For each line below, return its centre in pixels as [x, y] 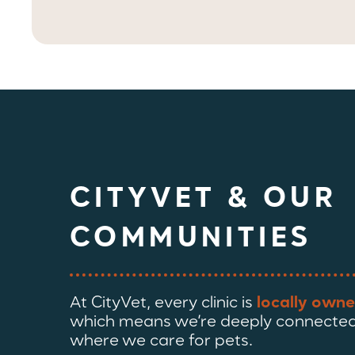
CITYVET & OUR [204, 199]
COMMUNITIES [191, 239]
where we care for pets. [161, 342]
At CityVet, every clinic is [163, 303]
